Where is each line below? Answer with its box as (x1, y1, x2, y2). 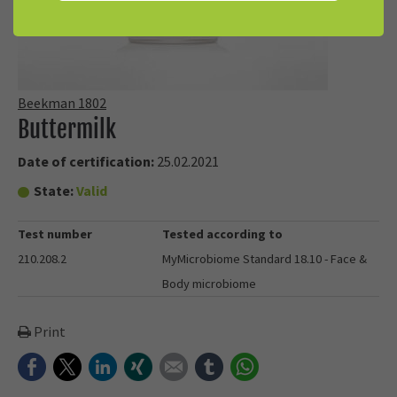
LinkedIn (117, 356, 170, 374)
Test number (18, 226, 92, 242)
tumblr (223, 356, 268, 374)
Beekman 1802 (18, 94, 106, 112)
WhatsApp (259, 356, 323, 374)
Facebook (46, 356, 105, 374)
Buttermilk (18, 115, 116, 144)
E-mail (188, 356, 230, 374)
